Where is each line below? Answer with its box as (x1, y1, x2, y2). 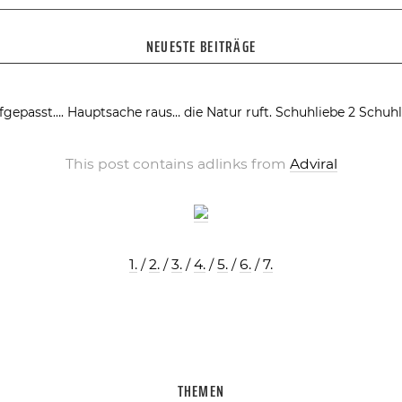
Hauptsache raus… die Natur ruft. (66, 104, 272, 121)
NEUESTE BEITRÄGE (145, 33, 257, 60)
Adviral (289, 155, 337, 173)
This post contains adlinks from (65, 155, 290, 173)
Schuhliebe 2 (275, 104, 355, 121)
